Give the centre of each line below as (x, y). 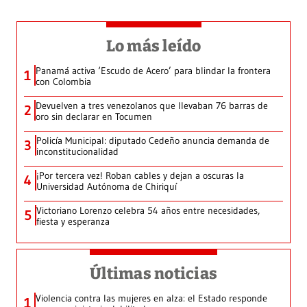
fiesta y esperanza (73, 222)
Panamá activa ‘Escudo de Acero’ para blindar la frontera (153, 71)
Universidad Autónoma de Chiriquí (107, 187)
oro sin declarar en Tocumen (94, 117)
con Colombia (63, 82)
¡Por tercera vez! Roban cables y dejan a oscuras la (140, 176)
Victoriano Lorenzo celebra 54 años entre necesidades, (148, 211)
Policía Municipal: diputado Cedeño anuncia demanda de (153, 141)
